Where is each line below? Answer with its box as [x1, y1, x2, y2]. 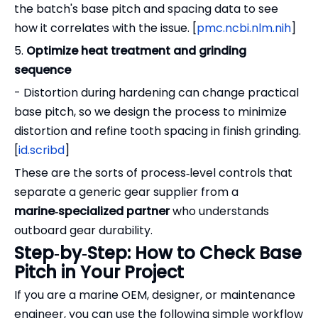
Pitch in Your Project [14, 261, 184, 285]
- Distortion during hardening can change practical [14, 84, 299, 102]
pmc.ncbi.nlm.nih [197, 20, 291, 37]
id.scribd [18, 142, 65, 159]
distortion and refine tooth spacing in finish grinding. [14, 123, 301, 140]
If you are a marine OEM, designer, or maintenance [14, 287, 295, 304]
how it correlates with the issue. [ [14, 20, 197, 37]
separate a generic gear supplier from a [14, 184, 238, 201]
